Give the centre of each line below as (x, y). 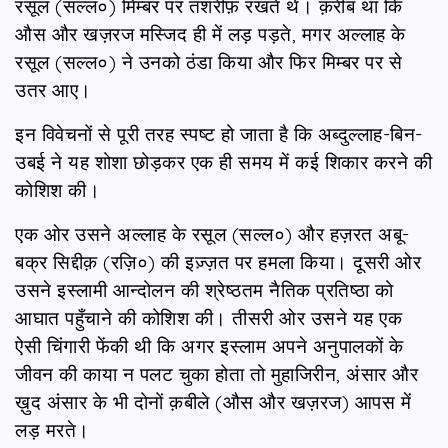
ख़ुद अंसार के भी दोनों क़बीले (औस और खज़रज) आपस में (213, 401)
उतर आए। (53, 89)
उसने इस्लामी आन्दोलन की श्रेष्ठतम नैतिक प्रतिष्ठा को (204, 289)
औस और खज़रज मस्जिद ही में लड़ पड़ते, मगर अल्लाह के (210, 33)
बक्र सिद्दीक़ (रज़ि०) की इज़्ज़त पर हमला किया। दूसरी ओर (218, 261)
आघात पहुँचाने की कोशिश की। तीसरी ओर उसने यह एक (208, 317)
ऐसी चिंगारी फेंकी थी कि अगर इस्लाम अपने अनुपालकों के (209, 345)
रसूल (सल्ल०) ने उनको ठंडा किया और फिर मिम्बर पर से (208, 61)
